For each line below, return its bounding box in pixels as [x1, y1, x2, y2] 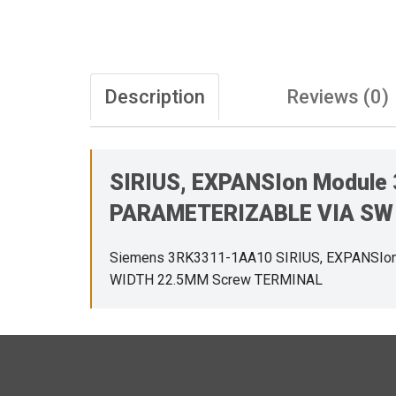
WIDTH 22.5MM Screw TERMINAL [110, 270, 323, 288]
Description [104, 85, 205, 108]
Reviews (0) [286, 85, 389, 108]
